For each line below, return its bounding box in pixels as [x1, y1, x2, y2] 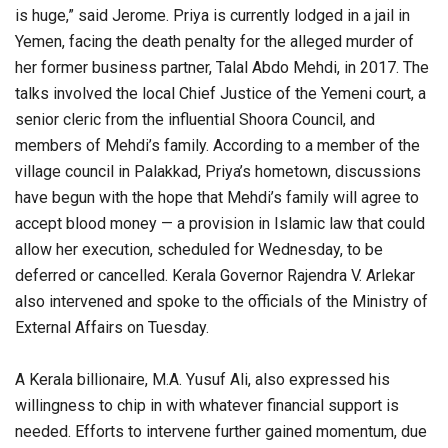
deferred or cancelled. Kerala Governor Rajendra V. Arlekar [15, 266, 415, 286]
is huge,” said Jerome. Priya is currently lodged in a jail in [15, 6, 410, 26]
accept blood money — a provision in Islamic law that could [15, 214, 425, 234]
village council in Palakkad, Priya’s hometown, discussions [15, 162, 421, 182]
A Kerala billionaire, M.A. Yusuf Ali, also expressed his [15, 370, 390, 390]
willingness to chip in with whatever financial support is [15, 396, 399, 416]
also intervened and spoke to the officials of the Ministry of [15, 292, 428, 312]
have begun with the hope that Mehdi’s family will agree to [15, 188, 419, 208]
